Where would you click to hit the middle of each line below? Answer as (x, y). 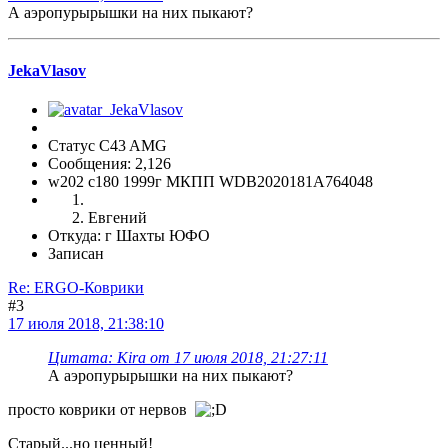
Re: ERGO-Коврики (76, 287)
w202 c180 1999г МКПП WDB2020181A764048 (210, 181)
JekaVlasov (47, 70)
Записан (76, 253)
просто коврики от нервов (101, 409)
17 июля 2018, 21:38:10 (86, 323)
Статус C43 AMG (107, 145)
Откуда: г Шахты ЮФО (129, 235)
